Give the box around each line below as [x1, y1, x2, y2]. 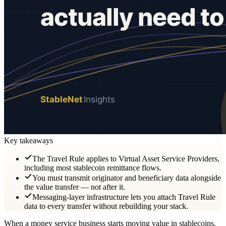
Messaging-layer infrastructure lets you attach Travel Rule [32, 192, 215, 201]
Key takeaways [4, 136, 53, 145]
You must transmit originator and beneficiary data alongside [32, 173, 221, 182]
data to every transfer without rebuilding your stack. [24, 201, 188, 210]
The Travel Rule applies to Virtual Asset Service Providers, [32, 154, 219, 163]
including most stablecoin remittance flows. [24, 163, 161, 172]
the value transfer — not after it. [24, 182, 125, 191]
